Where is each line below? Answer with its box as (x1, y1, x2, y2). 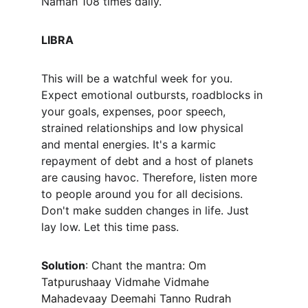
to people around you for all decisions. (41, 187, 246, 201)
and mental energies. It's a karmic (41, 137, 219, 151)
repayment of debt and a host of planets (41, 154, 256, 168)
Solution (41, 258, 85, 272)
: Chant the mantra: (85, 258, 188, 272)
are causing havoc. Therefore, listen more (41, 170, 261, 184)
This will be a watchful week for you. (41, 71, 236, 85)
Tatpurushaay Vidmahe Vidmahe (41, 275, 212, 289)
